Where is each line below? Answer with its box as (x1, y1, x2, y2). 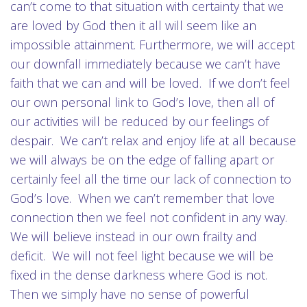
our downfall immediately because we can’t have (10, 56, 280, 72)
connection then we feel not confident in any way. (10, 209, 291, 225)
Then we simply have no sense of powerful (10, 286, 249, 302)
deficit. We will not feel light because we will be (10, 247, 273, 264)
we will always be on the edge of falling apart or (10, 151, 274, 168)
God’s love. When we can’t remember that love (10, 190, 275, 206)
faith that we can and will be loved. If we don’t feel (10, 75, 291, 91)
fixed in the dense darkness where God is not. (10, 267, 271, 283)
